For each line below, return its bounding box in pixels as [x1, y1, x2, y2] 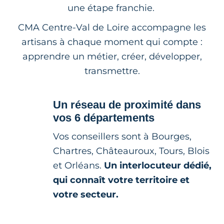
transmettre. [84, 65, 140, 76]
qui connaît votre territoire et [53, 174, 189, 185]
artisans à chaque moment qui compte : [21, 36, 202, 47]
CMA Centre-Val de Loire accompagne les [18, 22, 206, 33]
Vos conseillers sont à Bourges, [53, 131, 191, 142]
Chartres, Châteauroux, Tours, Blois [53, 145, 209, 156]
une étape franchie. [67, 2, 157, 13]
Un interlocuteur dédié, [104, 160, 211, 171]
